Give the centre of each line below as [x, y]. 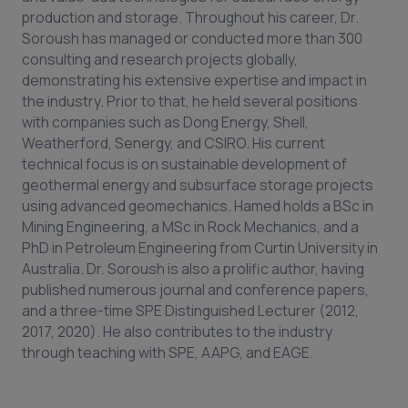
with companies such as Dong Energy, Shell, [165, 122]
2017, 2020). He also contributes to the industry [177, 331]
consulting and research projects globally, [160, 59]
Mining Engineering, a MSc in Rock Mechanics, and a [190, 227]
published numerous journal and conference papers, [195, 290]
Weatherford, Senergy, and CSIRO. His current [173, 143]
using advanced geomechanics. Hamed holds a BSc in [198, 206]
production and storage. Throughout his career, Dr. [190, 17]
